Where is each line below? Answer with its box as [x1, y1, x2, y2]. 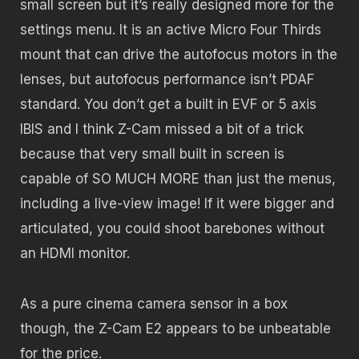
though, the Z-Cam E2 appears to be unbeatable [20, 320, 331, 337]
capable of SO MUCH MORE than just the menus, [20, 171, 336, 188]
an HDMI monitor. [20, 245, 130, 262]
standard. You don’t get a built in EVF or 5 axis [20, 96, 317, 113]
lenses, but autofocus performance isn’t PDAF [20, 71, 314, 88]
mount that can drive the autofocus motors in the [20, 46, 337, 63]
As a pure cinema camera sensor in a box [20, 295, 288, 312]
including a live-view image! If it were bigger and [20, 196, 334, 212]
